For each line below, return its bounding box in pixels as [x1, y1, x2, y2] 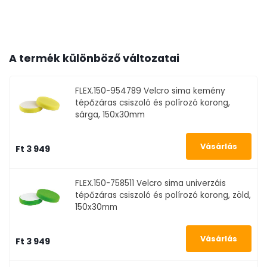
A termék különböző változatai [9, 51, 180, 66]
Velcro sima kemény [141, 85, 226, 97]
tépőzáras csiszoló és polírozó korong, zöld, [75, 190, 252, 201]
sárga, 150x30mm [75, 109, 145, 121]
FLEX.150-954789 [75, 85, 142, 97]
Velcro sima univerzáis [134, 178, 226, 190]
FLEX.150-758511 [75, 178, 135, 190]
